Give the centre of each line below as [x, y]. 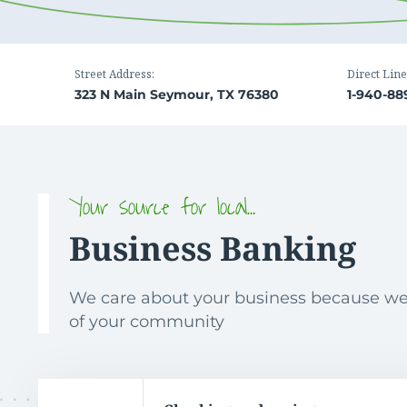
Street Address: [114, 74]
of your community [147, 321]
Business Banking [213, 248]
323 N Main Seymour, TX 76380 [177, 94]
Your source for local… [163, 206]
